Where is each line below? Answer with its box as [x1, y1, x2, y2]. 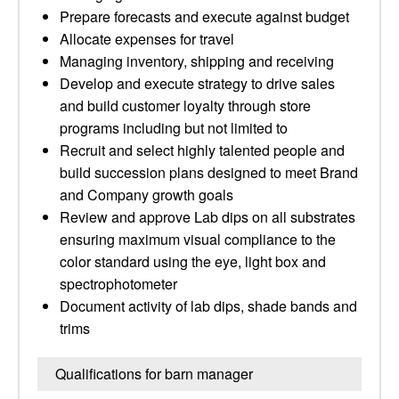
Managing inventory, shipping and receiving [60, 51, 334, 71]
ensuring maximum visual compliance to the [60, 229, 336, 249]
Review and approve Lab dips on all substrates [60, 207, 355, 227]
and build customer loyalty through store [60, 95, 311, 116]
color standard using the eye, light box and [60, 251, 326, 272]
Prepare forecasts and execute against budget [60, 6, 349, 27]
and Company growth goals [60, 184, 233, 205]
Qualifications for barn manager [55, 363, 253, 384]
